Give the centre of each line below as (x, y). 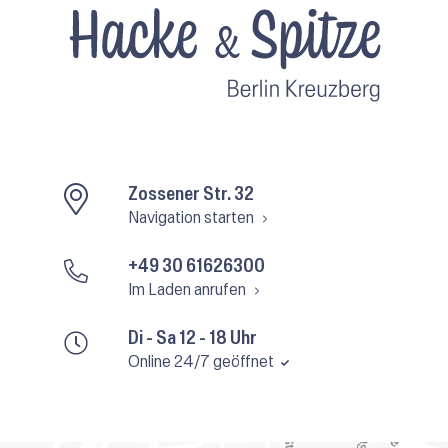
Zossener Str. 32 (191, 194)
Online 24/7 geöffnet (202, 361)
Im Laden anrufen (188, 289)
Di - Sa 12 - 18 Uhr (192, 338)
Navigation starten (192, 217)
